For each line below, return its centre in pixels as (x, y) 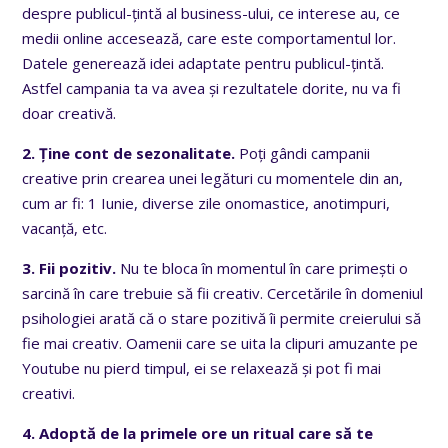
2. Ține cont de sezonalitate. (129, 153)
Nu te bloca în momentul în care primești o (262, 268)
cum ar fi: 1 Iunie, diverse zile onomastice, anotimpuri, (206, 203)
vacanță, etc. (65, 228)
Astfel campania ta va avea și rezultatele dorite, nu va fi (212, 88)
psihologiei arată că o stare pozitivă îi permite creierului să (222, 318)
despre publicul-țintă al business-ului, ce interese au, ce (211, 13)
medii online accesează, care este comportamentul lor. (209, 38)
